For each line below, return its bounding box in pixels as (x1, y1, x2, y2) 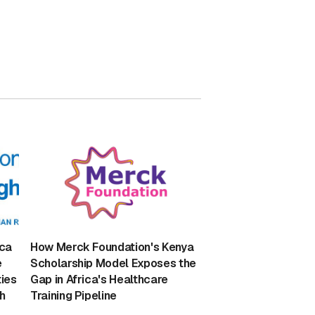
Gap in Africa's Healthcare (30, 272, 168, 288)
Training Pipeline (30, 288, 117, 304)
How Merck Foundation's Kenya (30, 240, 194, 255)
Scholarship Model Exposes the (30, 256, 196, 271)
